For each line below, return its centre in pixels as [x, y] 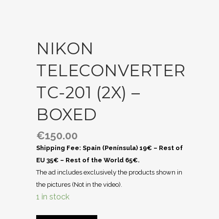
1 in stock [53, 197]
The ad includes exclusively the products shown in [109, 172]
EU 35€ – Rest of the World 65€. [88, 160]
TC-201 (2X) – [88, 92]
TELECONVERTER [111, 70]
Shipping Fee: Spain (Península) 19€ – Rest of [109, 148]
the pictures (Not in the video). [79, 185]
